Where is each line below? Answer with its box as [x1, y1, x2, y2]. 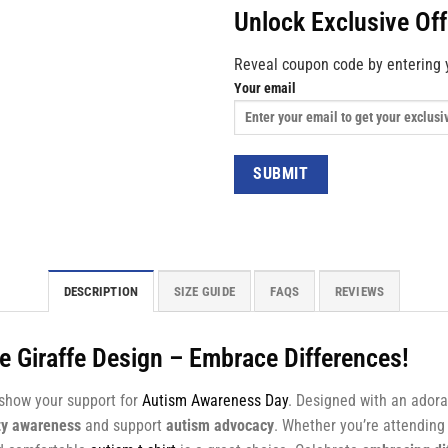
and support [80, 416, 166, 436]
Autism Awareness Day [141, 391, 288, 411]
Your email [233, 79, 296, 97]
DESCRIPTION [63, 284, 139, 300]
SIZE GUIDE [173, 284, 236, 300]
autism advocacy [165, 416, 274, 436]
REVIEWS [334, 284, 385, 300]
